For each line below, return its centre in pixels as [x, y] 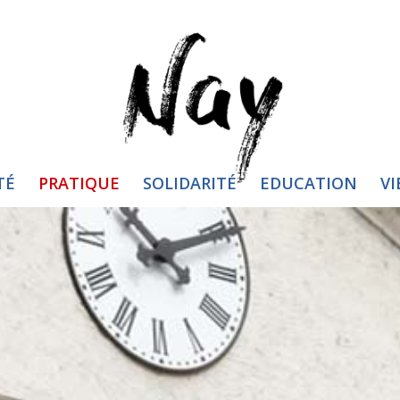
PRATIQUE [79, 183]
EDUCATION [308, 183]
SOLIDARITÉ [189, 183]
